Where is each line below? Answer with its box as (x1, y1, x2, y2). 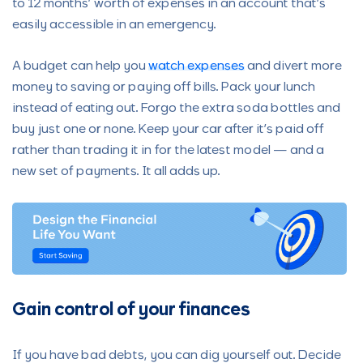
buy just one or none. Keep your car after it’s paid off (12, 123, 324, 136)
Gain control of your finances (12, 302, 250, 320)
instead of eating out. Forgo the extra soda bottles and (12, 102, 340, 115)
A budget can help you (12, 60, 148, 73)
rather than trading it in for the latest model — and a (12, 144, 324, 157)
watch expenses (148, 60, 245, 73)
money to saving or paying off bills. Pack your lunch (12, 81, 315, 94)
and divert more (245, 60, 342, 73)
